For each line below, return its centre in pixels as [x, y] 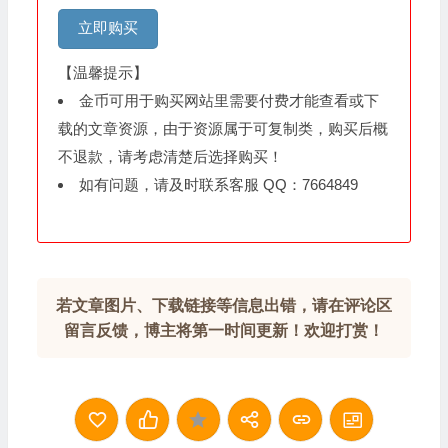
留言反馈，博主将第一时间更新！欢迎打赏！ [223, 330]
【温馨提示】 [102, 72]
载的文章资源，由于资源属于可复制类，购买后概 [222, 128]
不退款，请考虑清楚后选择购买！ [170, 156]
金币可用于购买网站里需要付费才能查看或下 [228, 100]
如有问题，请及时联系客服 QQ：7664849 [218, 184]
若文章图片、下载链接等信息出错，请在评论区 [223, 305]
